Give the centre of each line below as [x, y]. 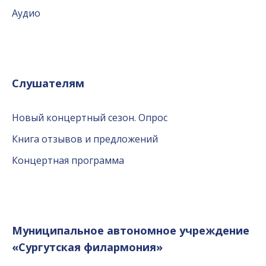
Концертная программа [68, 161]
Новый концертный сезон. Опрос [90, 118]
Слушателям [48, 83]
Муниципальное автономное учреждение [131, 231]
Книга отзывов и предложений [85, 139]
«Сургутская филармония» [87, 247]
